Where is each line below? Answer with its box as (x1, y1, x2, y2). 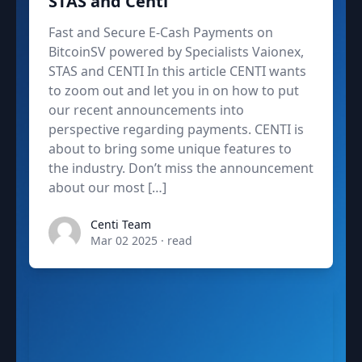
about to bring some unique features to (48, 139, 292, 158)
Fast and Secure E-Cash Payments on (48, 23, 273, 41)
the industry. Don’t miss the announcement (48, 158, 314, 177)
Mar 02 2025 (90, 232, 158, 248)
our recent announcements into (48, 100, 244, 119)
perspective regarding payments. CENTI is (48, 120, 304, 138)
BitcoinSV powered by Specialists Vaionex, (48, 42, 304, 61)
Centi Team (90, 216, 151, 232)
